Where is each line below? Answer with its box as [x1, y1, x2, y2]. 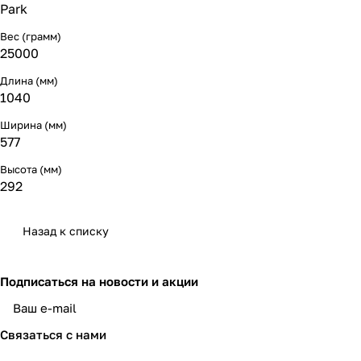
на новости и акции [81, 274, 198, 288]
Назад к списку [23, 224, 109, 238]
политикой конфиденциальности [154, 309, 308, 321]
